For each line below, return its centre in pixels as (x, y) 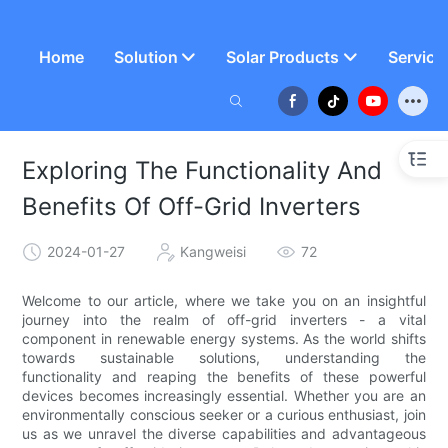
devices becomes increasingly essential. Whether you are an (224, 396)
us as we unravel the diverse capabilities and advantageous (224, 434)
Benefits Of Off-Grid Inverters (192, 207)
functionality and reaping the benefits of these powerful (224, 377)
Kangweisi (213, 251)
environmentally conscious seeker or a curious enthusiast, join (224, 415)
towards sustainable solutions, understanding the (224, 358)
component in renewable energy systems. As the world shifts (224, 339)
